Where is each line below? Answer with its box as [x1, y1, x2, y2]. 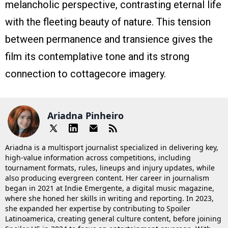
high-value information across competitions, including [5, 153, 191, 163]
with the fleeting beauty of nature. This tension [5, 16, 211, 28]
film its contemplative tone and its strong [5, 50, 189, 63]
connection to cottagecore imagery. [5, 68, 166, 80]
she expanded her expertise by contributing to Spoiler [5, 204, 190, 214]
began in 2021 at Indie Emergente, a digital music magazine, [5, 183, 214, 193]
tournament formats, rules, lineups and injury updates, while [5, 163, 215, 173]
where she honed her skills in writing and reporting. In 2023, [5, 193, 214, 204]
